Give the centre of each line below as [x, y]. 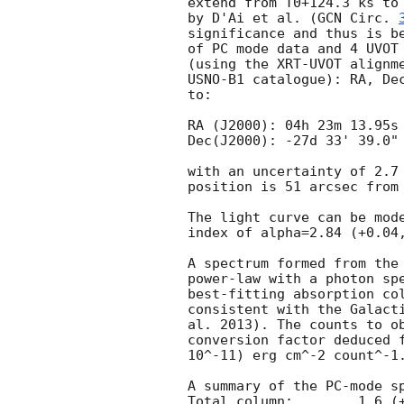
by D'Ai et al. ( [252, 18]
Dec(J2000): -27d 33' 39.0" [293, 141]
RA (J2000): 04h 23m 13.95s [293, 126]
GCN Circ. [358, 18]
